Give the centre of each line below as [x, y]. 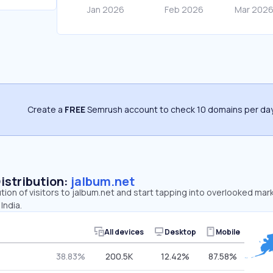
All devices [124, 232]
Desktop [180, 232]
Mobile [228, 232]
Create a [46, 109]
